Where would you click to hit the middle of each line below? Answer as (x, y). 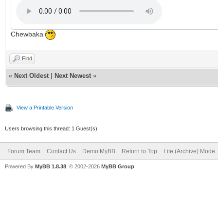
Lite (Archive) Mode (189, 151)
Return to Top (139, 151)
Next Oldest (31, 76)
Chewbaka (28, 34)
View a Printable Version (45, 108)
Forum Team (24, 151)
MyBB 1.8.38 (51, 166)
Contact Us (61, 151)
